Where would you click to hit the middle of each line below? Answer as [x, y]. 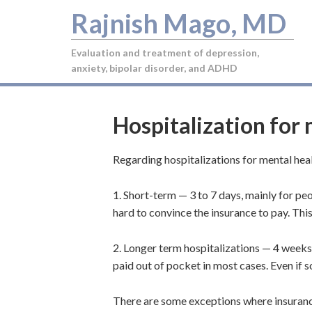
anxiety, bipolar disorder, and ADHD [154, 68]
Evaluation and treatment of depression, [165, 53]
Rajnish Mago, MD [179, 23]
